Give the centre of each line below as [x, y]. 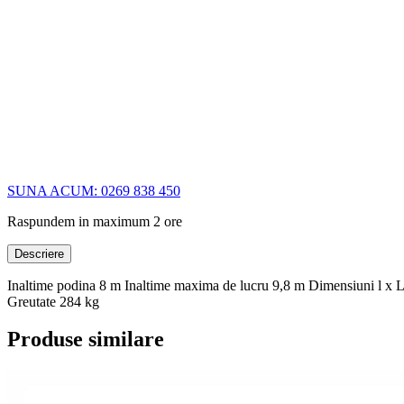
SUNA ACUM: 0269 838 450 [94, 190]
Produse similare [86, 340]
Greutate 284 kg [53, 301]
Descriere [39, 253]
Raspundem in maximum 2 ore [95, 221]
